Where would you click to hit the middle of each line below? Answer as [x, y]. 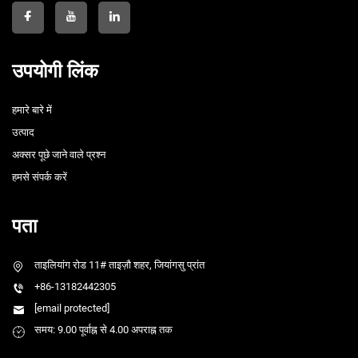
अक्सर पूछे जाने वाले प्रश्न [59, 155]
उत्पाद [23, 133]
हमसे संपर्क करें [40, 177]
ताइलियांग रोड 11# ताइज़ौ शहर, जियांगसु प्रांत [119, 265]
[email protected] [72, 308]
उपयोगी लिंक [55, 71]
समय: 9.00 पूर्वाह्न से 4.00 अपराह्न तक [103, 330]
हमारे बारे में [32, 110]
